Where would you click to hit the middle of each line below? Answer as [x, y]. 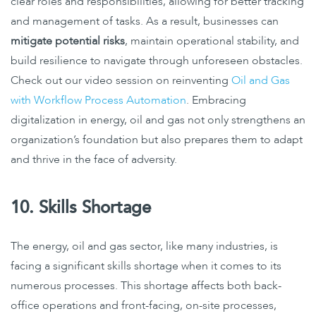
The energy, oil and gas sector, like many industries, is [144, 246]
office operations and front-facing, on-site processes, [144, 305]
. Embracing [216, 100]
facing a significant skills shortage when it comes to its [146, 266]
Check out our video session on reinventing [121, 80]
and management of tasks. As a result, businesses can [145, 21]
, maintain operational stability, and [212, 41]
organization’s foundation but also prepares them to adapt [157, 139]
